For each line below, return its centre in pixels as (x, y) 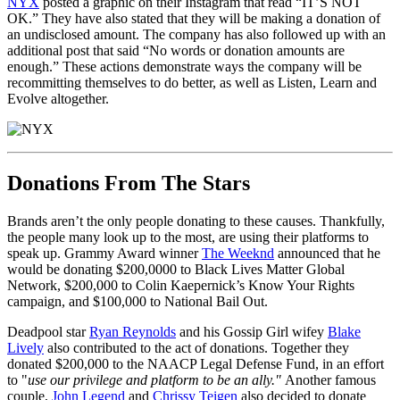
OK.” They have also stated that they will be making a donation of (194, 19)
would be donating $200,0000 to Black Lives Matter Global (176, 270)
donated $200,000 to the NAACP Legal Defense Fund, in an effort (196, 364)
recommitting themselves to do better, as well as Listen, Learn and (192, 83)
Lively (25, 348)
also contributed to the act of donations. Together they (196, 348)
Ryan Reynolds (133, 332)
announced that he (327, 254)
